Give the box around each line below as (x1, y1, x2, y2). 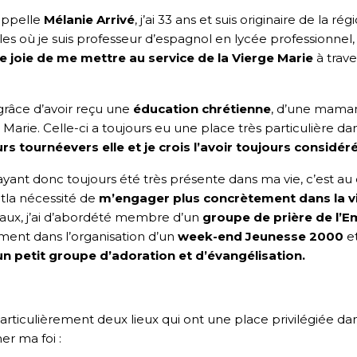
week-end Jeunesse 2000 (178, 229, 343, 245)
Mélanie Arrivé (44, 12, 135, 28)
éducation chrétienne (133, 101, 271, 117)
